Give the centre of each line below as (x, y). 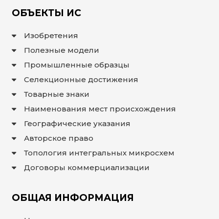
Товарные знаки (57, 94)
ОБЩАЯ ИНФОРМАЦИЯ (73, 198)
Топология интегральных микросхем (99, 153)
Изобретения (51, 36)
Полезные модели (62, 50)
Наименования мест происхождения (100, 109)
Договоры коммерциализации (87, 168)
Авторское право (59, 138)
